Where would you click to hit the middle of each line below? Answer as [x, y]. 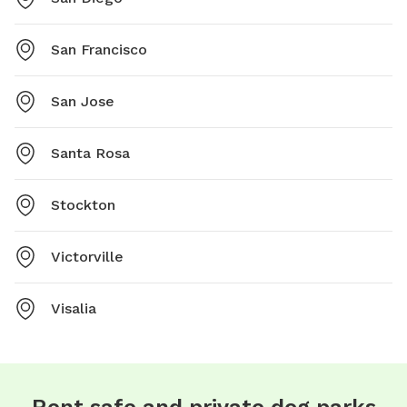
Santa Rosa [90, 154]
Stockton [83, 205]
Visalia [74, 309]
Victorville [87, 257]
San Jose [83, 102]
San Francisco [99, 50]
